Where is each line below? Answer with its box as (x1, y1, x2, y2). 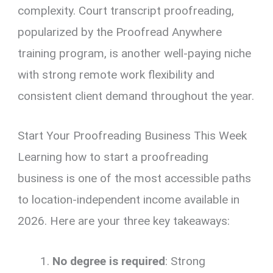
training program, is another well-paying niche (18, 46, 252, 61)
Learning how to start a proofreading (18, 150, 209, 165)
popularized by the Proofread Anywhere (18, 25, 222, 40)
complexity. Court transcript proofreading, (18, 4, 235, 18)
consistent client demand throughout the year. (18, 89, 255, 104)
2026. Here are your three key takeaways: (18, 214, 230, 229)
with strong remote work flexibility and (18, 68, 215, 82)
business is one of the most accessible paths (18, 171, 252, 186)
